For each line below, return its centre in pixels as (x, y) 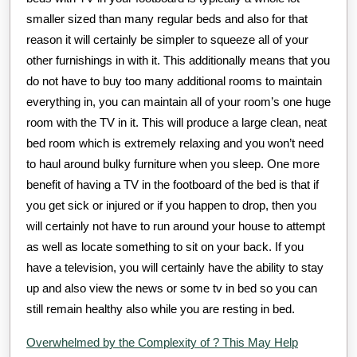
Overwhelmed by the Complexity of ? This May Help (162, 342)
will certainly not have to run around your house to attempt (176, 226)
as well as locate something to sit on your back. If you (165, 246)
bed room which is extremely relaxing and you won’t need (175, 143)
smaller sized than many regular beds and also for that (167, 18)
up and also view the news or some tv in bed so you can (172, 288)
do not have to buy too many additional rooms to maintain (174, 80)
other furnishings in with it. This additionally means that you (178, 60)
